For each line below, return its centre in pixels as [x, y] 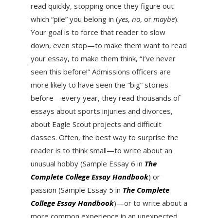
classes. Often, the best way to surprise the [104, 137]
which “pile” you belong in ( [74, 19]
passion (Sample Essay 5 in [76, 190]
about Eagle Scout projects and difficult [96, 124]
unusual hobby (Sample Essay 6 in [87, 164]
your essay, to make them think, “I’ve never [103, 59]
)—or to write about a [150, 203]
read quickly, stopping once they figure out [102, 6]
